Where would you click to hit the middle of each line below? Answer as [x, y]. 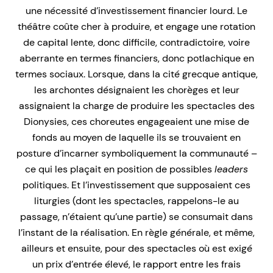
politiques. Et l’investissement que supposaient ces [136, 185]
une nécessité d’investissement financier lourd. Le [136, 11]
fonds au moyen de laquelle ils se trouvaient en [136, 138]
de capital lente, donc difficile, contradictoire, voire [136, 43]
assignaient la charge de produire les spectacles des [136, 106]
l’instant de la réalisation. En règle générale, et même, [136, 233]
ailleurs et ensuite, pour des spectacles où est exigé [136, 249]
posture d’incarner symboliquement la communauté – [136, 154]
